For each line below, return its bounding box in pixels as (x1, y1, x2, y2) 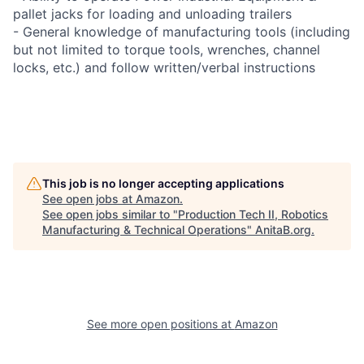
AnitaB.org (255, 222, 311, 236)
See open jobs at (42, 191, 136, 206)
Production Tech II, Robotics (178, 206, 328, 221)
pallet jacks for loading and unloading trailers (13, 5, 292, 22)
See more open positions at (86, 316, 235, 331)
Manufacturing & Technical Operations (42, 222, 247, 236)
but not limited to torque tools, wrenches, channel (13, 41, 320, 58)
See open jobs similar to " (42, 206, 178, 221)
